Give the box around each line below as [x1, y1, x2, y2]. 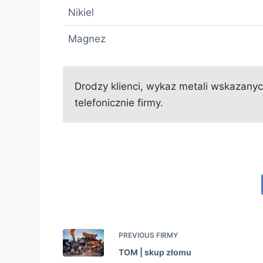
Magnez [68, 32, 106, 45]
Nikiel [68, 6, 94, 18]
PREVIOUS [119, 231, 157, 240]
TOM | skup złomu [119, 247, 192, 258]
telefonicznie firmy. [75, 97, 164, 109]
